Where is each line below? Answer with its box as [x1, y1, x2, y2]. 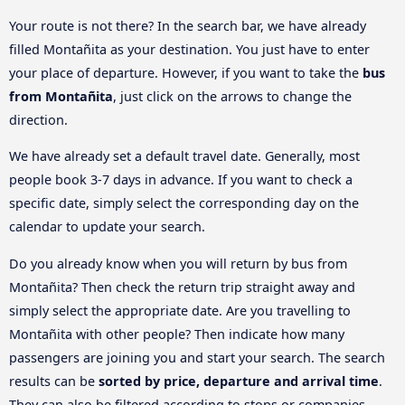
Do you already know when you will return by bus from [9, 254, 347, 272]
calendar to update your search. [9, 218, 205, 236]
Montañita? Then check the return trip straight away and [9, 278, 355, 296]
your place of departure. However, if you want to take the [9, 63, 363, 81]
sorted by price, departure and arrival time [99, 372, 379, 390]
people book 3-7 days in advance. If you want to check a [9, 171, 353, 189]
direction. [9, 110, 68, 128]
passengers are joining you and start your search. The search [9, 348, 385, 366]
